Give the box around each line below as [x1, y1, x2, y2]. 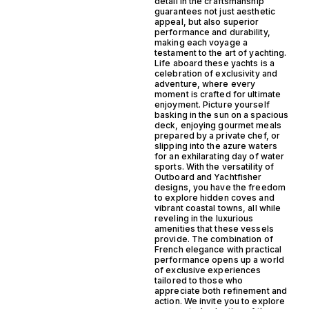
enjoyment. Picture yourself [154, 99, 270, 110]
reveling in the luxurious [154, 213, 254, 224]
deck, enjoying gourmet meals [154, 120, 281, 131]
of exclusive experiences [154, 265, 261, 276]
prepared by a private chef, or [154, 130, 281, 141]
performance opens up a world [154, 255, 284, 266]
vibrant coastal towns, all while [154, 203, 281, 214]
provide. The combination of [154, 234, 273, 245]
